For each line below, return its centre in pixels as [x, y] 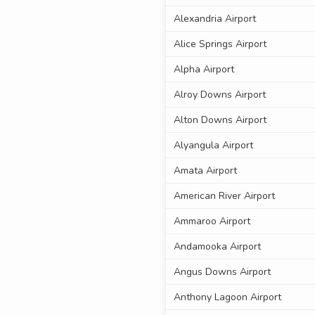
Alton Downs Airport [220, 120]
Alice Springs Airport [220, 44]
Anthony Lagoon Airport [227, 297]
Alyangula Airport [213, 146]
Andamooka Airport [217, 247]
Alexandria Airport [214, 19]
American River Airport [224, 196]
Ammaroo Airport [212, 221]
